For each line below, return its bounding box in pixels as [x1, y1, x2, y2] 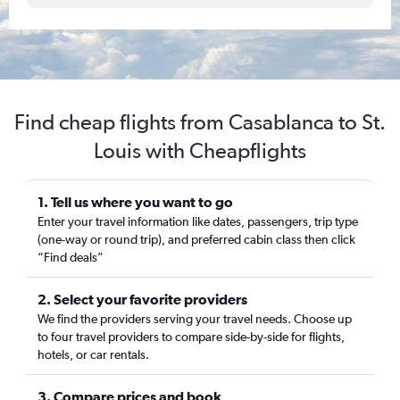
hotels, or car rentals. [37, 347, 149, 362]
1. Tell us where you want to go [37, 194, 233, 210]
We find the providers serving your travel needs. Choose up [37, 312, 352, 326]
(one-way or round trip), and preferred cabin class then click [37, 232, 355, 246]
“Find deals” [37, 250, 104, 264]
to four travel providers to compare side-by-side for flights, [37, 329, 345, 344]
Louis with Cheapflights [94, 137, 306, 163]
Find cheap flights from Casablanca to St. [14, 109, 386, 135]
